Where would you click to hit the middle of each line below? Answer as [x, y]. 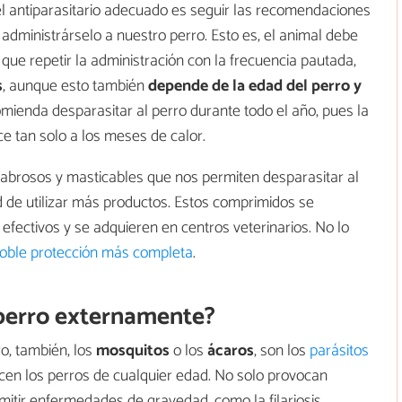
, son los [282, 350]
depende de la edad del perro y [255, 86]
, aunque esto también [75, 86]
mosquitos [133, 350]
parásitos [339, 350]
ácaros [231, 350]
